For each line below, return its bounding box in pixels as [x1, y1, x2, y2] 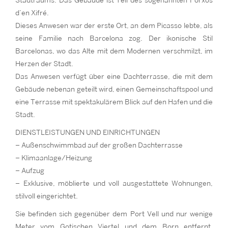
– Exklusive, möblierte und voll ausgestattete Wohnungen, [15, 180, 213, 187]
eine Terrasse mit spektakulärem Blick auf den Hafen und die [15, 99, 213, 105]
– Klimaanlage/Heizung [15, 155, 92, 161]
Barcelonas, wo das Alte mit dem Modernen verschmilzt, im [15, 48, 213, 54]
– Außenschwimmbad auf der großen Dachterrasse [15, 142, 183, 149]
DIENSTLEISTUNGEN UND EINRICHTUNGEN [15, 129, 160, 136]
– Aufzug [15, 167, 44, 174]
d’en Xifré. [15, 10, 49, 16]
